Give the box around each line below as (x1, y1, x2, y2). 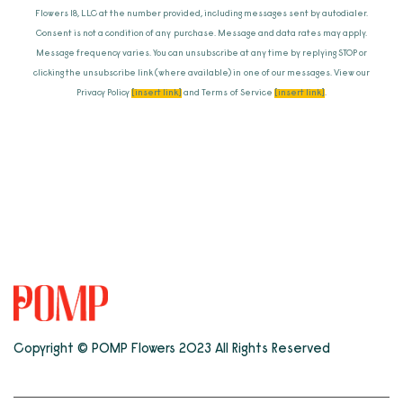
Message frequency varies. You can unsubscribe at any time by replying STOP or (35, 49, 368, 58)
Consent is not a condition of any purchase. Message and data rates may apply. (36, 30, 367, 39)
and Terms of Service (182, 89, 274, 98)
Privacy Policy (76, 89, 132, 98)
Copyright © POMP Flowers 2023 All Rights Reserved (13, 343, 331, 356)
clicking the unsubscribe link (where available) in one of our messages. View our (33, 69, 370, 78)
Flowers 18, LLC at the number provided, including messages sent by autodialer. (34, 10, 369, 19)
